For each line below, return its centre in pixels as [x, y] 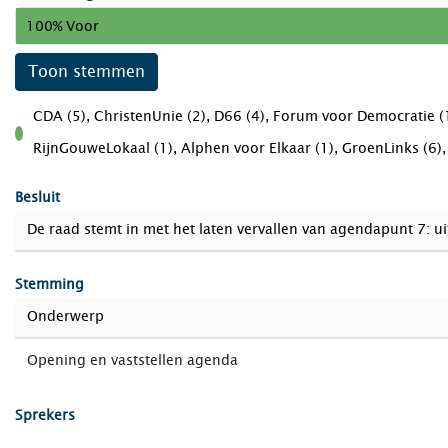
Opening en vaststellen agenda [132, 360]
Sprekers [45, 415]
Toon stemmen [86, 71]
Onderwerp [65, 316]
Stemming [49, 284]
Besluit [37, 197]
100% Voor [62, 26]
